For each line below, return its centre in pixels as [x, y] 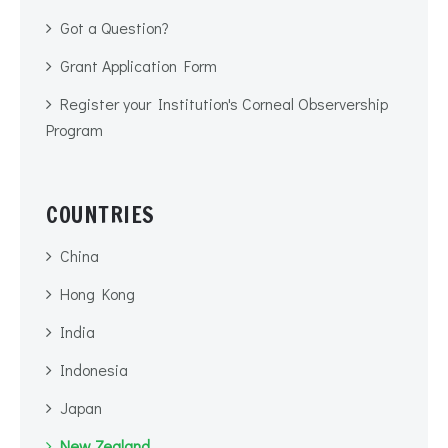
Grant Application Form [138, 66]
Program [74, 130]
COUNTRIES [100, 215]
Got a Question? [114, 28]
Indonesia [94, 369]
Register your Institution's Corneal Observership [224, 104]
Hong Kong [97, 293]
